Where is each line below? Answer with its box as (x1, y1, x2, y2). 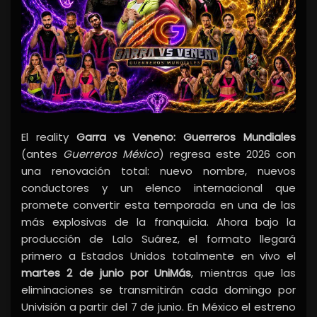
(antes (21, 146, 63, 162)
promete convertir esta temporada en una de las (21, 197, 296, 213)
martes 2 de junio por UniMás (21, 265, 192, 281)
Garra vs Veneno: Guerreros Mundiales (76, 129, 296, 145)
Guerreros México (62, 146, 159, 162)
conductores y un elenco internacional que (21, 180, 296, 196)
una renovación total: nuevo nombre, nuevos (21, 163, 296, 179)
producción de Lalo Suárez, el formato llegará (21, 231, 296, 247)
